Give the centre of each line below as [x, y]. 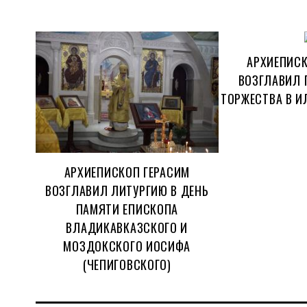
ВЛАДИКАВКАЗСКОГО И [127, 228]
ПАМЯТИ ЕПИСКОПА [127, 209]
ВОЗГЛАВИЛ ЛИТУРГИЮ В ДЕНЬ [127, 191]
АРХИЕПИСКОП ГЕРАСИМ [127, 172]
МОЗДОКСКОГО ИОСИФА [127, 246]
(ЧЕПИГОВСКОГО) [127, 265]
